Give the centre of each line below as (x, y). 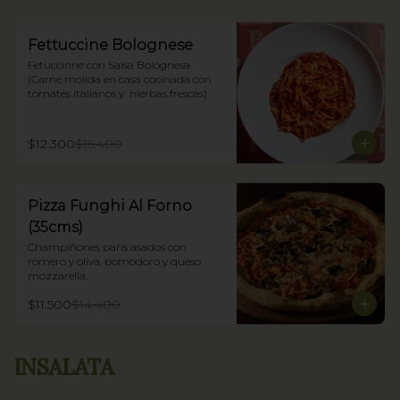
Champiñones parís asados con (107, 247)
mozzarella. (58, 275)
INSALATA (64, 367)
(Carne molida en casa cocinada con (120, 79)
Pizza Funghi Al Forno (110, 206)
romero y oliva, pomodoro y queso (114, 261)
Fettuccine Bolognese (110, 45)
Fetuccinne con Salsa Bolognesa (109, 65)
